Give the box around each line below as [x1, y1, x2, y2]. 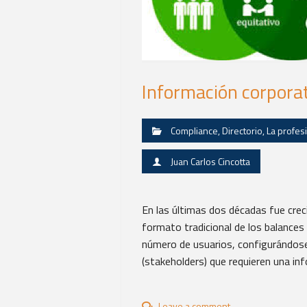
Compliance [171, 123, 218, 138]
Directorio [222, 123, 262, 138]
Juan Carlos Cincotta [171, 154, 250, 169]
